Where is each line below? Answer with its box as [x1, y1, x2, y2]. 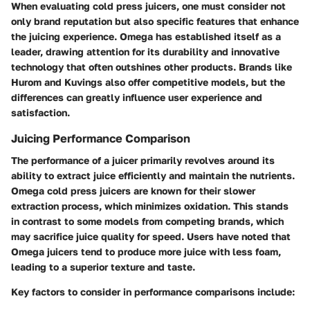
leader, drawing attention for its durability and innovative [11, 45, 280, 57]
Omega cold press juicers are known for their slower [11, 184, 255, 197]
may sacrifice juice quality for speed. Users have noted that [11, 230, 291, 242]
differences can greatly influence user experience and [11, 91, 262, 103]
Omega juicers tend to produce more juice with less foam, [11, 245, 281, 257]
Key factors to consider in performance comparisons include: [11, 285, 295, 298]
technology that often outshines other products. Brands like [11, 60, 292, 73]
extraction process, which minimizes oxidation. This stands [11, 199, 289, 212]
